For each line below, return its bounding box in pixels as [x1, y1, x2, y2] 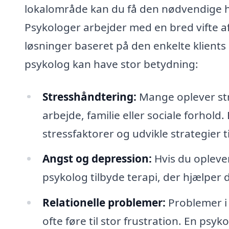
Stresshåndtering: [42, 89, 136, 104]
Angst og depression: [42, 151, 152, 166]
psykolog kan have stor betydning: [25, 56, 198, 71]
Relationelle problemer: [42, 195, 166, 210]
